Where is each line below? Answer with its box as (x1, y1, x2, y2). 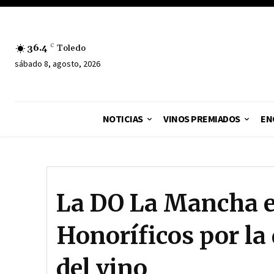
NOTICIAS (102, 113, 143, 125)
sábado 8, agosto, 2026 (15, 57, 100, 69)
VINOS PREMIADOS (163, 113, 240, 125)
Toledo (57, 42, 86, 54)
